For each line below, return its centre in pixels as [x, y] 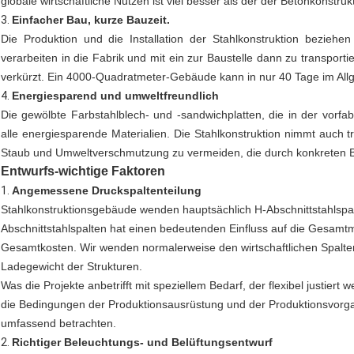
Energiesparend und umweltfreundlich [115, 96]
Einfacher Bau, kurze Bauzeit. [91, 20]
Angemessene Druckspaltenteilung [107, 191]
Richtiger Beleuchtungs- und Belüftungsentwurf [142, 343]
